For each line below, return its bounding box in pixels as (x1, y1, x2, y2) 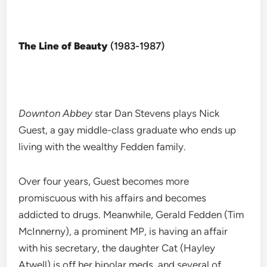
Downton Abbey (18, 107, 93, 120)
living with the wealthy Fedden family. (18, 141, 187, 153)
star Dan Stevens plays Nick (92, 107, 220, 120)
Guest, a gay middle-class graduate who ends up (18, 124, 237, 136)
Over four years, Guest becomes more (18, 175, 190, 188)
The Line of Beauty (18, 40, 111, 52)
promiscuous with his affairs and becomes (18, 192, 207, 204)
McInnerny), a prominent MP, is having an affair (18, 225, 228, 238)
